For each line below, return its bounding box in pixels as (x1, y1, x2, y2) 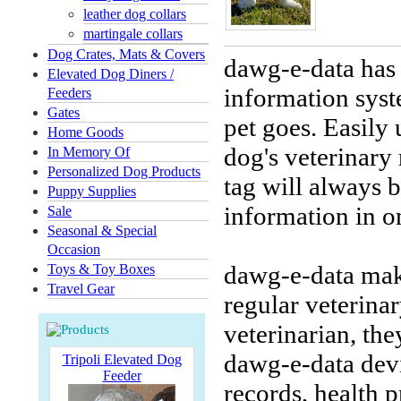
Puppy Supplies (47, 183, 136, 199)
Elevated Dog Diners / (47, 66, 174, 81)
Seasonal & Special (47, 223, 157, 238)
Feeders (47, 85, 91, 100)
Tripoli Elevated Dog (62, 352, 182, 367)
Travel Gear (47, 281, 115, 296)
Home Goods (47, 124, 124, 140)
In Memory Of (47, 144, 130, 159)
